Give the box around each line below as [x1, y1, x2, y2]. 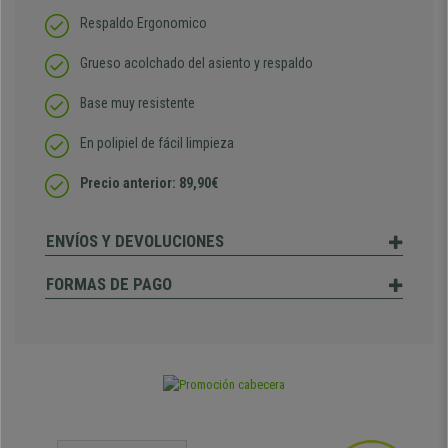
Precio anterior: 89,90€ [80, 175, 218, 191]
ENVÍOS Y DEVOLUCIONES [46, 231, 224, 251]
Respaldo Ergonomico [80, 15, 207, 31]
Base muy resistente [80, 95, 195, 111]
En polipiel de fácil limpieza [80, 135, 234, 151]
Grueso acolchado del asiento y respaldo [80, 55, 313, 71]
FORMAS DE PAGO [46, 274, 172, 294]
